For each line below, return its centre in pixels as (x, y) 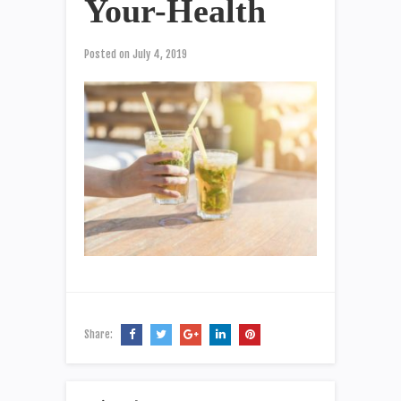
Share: (100, 334)
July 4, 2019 (158, 54)
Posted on (107, 54)
